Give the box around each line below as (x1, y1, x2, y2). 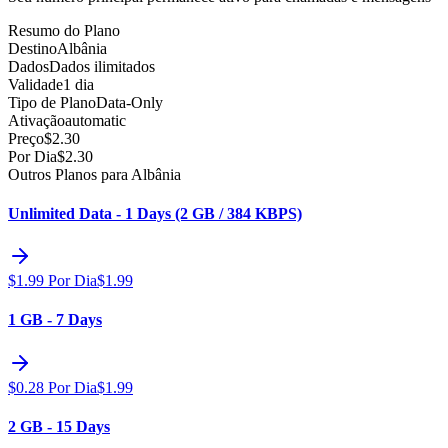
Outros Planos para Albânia (8, 165, 181, 183)
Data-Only (96, 93, 163, 111)
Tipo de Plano (8, 93, 96, 111)
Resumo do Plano (8, 21, 120, 39)
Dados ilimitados (49, 57, 155, 75)
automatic (65, 111, 126, 129)
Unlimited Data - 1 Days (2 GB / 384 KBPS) (8, 204, 302, 222)
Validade (8, 75, 63, 93)
